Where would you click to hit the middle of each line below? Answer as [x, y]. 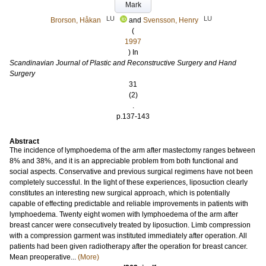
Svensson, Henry [171, 20]
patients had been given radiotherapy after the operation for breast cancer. [129, 246]
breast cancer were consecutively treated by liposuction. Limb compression [130, 225]
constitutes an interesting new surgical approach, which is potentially [120, 193]
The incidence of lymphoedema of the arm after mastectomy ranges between [132, 150]
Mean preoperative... [44, 257]
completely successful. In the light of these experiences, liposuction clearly [129, 182]
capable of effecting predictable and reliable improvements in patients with [129, 204]
